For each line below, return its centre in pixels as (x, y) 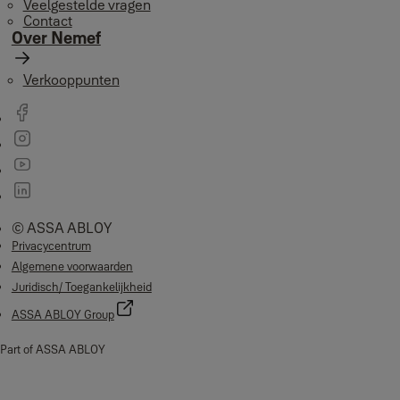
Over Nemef (56, 38)
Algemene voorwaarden (72, 266)
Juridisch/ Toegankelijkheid (81, 287)
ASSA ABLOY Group (62, 314)
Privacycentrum (51, 246)
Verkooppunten (71, 79)
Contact (47, 21)
